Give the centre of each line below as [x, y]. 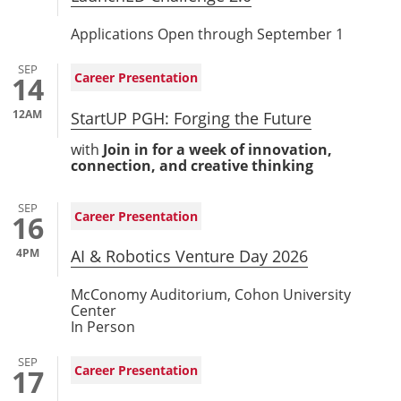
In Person [102, 327]
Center [93, 311]
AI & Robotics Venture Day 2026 [189, 256]
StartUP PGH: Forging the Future [191, 118]
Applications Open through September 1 [207, 34]
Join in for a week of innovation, [215, 149]
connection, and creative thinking [192, 165]
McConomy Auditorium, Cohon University [210, 294]
